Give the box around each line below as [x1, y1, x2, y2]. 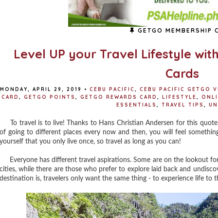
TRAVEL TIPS [161, 102, 204, 108]
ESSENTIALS [116, 102, 157, 108]
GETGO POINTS [24, 94, 75, 100]
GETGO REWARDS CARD [80, 94, 157, 100]
